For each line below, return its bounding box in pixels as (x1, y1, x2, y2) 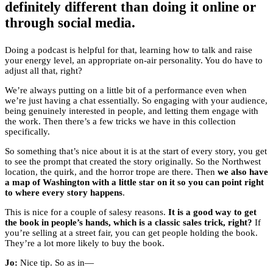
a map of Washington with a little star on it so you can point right (5, 177, 264, 188)
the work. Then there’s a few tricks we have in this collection (5, 116, 236, 127)
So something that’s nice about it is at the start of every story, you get (5, 146, 267, 157)
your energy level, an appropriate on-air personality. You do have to (5, 55, 263, 66)
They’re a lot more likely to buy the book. (5, 238, 165, 249)
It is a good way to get (168, 207, 257, 218)
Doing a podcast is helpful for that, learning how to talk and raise (5, 45, 252, 55)
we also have (218, 167, 268, 177)
